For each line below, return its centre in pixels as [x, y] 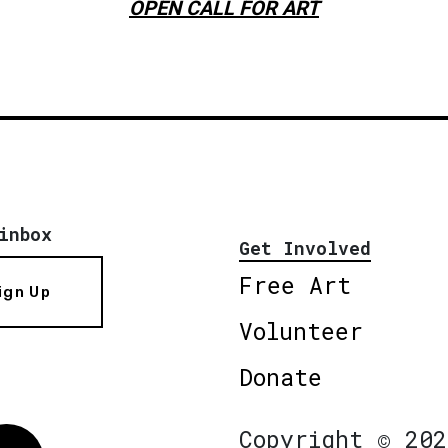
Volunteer [301, 330]
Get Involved [305, 247]
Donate [280, 376]
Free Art [295, 284]
